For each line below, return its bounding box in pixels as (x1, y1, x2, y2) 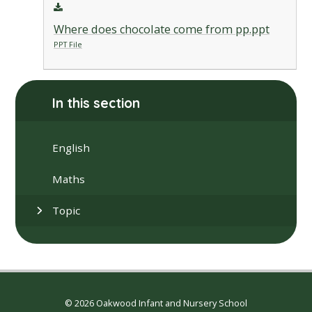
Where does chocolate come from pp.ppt (53, 22, 270, 38)
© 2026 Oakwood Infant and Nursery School (65, 297, 247, 310)
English (52, 140, 91, 155)
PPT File (53, 39, 82, 50)
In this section (52, 95, 141, 112)
